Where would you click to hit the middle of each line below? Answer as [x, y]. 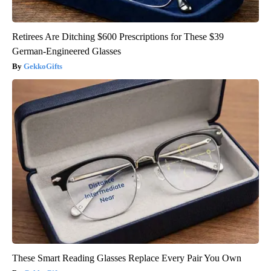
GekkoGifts [43, 67]
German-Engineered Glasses [67, 51]
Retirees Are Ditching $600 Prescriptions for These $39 [118, 37]
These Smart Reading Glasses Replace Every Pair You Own [127, 258]
